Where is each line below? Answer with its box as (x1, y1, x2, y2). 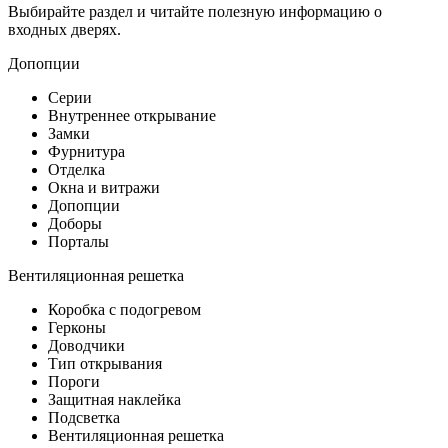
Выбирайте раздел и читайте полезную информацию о (8, 2, 382, 20)
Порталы (48, 232, 109, 250)
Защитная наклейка (48, 390, 181, 408)
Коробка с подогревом (48, 300, 201, 318)
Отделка (48, 160, 105, 178)
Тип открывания (48, 354, 162, 372)
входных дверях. (8, 20, 121, 38)
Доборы (48, 214, 102, 232)
